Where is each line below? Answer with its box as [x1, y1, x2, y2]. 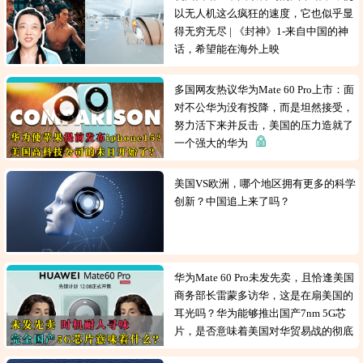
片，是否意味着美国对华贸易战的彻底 [174, 325, 354, 337]
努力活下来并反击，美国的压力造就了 [174, 119, 354, 131]
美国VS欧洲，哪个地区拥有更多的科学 [174, 177, 357, 190]
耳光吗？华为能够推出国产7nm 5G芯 [174, 307, 347, 319]
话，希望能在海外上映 [174, 43, 285, 55]
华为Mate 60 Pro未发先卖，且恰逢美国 [174, 271, 355, 284]
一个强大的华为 [174, 137, 256, 149]
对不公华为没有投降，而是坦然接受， [174, 101, 354, 113]
